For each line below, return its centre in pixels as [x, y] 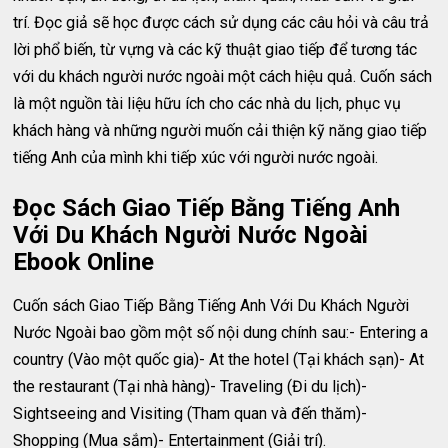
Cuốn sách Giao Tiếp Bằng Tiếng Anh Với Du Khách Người [211, 305]
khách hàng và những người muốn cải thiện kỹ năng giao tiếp [220, 130]
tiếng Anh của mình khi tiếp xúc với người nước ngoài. [196, 157]
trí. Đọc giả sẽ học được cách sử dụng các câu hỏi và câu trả [221, 22]
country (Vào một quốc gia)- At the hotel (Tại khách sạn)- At [219, 359]
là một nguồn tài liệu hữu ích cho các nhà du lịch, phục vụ [207, 103]
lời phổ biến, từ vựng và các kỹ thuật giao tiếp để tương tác [215, 49]
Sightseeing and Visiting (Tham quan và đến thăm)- [190, 413]
